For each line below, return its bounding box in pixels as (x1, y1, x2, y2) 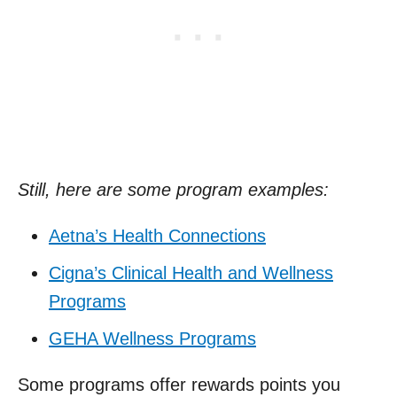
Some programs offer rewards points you (18, 374, 340, 394)
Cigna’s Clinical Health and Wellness (49, 262, 333, 283)
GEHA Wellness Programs (49, 328, 256, 348)
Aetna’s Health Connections (49, 225, 266, 245)
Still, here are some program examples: (18, 179, 329, 199)
